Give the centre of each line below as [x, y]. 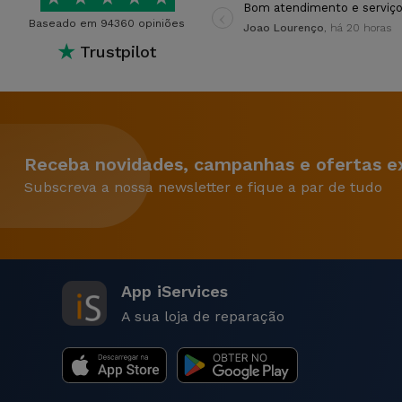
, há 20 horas [357, 28]
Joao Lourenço [283, 28]
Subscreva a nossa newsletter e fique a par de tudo [203, 187]
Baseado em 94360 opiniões [106, 23]
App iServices [174, 291]
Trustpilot [118, 51]
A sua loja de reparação [202, 316]
